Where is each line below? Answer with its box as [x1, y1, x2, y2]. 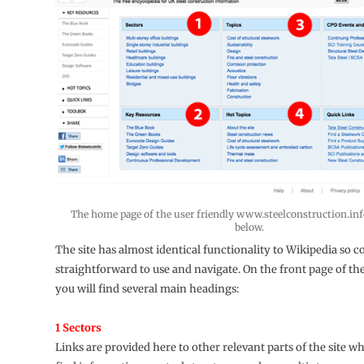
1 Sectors [54, 320, 102, 335]
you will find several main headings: [54, 281, 239, 296]
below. [235, 220, 265, 233]
